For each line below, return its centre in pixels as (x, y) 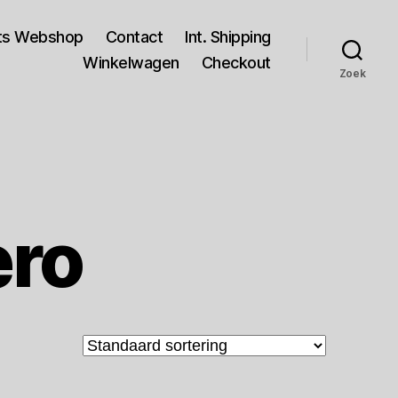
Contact (134, 36)
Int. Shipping (228, 36)
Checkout (236, 62)
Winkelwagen (131, 62)
